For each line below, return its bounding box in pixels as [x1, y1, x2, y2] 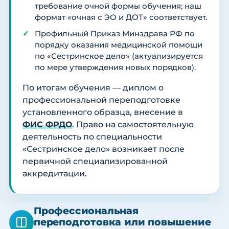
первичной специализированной [22, 156, 168, 167]
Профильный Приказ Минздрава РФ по [35, 29, 195, 39]
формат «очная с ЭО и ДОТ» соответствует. [35, 13, 207, 22]
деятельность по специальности [22, 132, 162, 142]
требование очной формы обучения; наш [35, 2, 201, 11]
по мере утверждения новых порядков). [35, 63, 196, 73]
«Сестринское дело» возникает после [22, 144, 185, 154]
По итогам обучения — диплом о [22, 83, 164, 93]
